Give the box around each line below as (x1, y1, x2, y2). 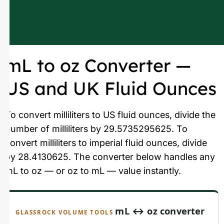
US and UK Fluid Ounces (5, 76, 216, 99)
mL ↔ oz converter (115, 204, 205, 217)
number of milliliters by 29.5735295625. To (5, 123, 187, 134)
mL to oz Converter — (5, 53, 191, 76)
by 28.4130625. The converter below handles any (5, 151, 215, 162)
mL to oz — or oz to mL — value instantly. (5, 165, 181, 176)
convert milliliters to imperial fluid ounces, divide (5, 137, 207, 148)
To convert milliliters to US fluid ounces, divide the (5, 109, 215, 120)
